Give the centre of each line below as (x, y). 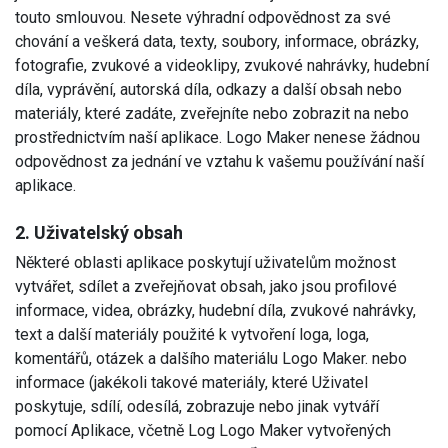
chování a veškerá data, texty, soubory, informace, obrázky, (217, 41)
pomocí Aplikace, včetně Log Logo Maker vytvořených (203, 430)
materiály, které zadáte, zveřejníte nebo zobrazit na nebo (212, 113)
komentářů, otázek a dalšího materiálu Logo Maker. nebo (211, 358)
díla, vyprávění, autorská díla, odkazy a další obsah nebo (208, 89)
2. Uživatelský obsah (99, 232)
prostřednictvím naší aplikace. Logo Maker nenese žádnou (217, 137)
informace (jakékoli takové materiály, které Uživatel (191, 382)
